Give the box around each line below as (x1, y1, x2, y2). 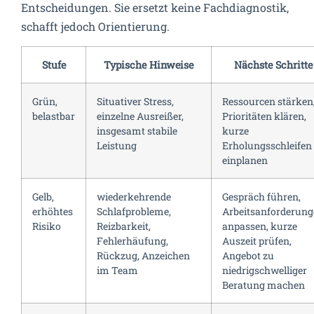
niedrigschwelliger (222, 263, 307, 277)
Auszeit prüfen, (222, 233, 292, 247)
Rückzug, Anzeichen (97, 248, 190, 262)
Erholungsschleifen (222, 138, 312, 152)
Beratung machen (222, 278, 305, 292)
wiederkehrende (97, 189, 171, 203)
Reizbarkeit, (97, 219, 151, 233)
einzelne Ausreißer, (97, 109, 184, 123)
